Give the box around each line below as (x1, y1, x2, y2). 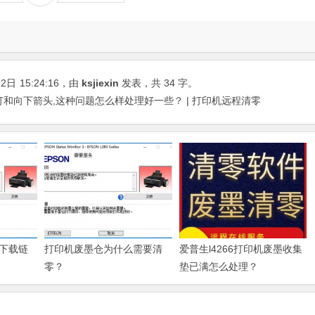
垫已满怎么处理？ (179, 260, 258, 272)
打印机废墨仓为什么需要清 (44, 243, 163, 255)
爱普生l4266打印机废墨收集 (179, 243, 302, 255)
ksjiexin (82, 77, 119, 89)
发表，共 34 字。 (119, 77, 198, 89)
